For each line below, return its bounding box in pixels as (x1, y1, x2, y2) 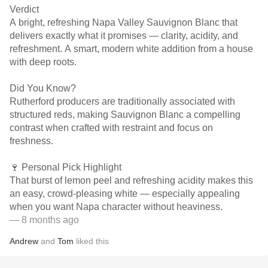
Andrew (10, 236, 38, 246)
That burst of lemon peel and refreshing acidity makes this (10, 175, 253, 185)
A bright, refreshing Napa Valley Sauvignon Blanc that (10, 17, 237, 28)
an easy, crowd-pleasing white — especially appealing (10, 188, 240, 199)
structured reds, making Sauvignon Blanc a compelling (10, 109, 240, 120)
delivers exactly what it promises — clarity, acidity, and (10, 31, 238, 41)
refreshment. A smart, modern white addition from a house (10, 44, 253, 54)
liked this (74, 236, 109, 246)
